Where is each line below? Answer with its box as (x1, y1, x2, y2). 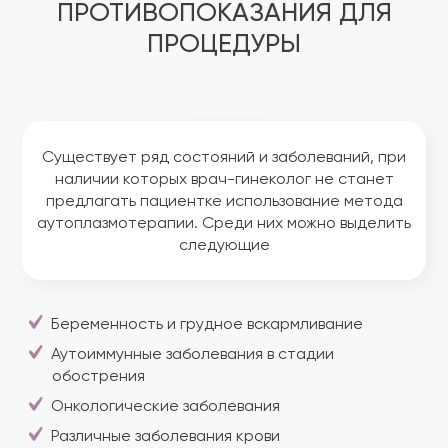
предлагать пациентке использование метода (45, 194, 403, 210)
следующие (178, 238, 270, 254)
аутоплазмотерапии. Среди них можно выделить (37, 216, 411, 232)
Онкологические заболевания (51, 399, 280, 415)
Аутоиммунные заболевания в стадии (51, 347, 334, 363)
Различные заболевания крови (51, 429, 280, 445)
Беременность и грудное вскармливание (51, 317, 363, 333)
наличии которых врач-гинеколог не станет (54, 172, 394, 188)
